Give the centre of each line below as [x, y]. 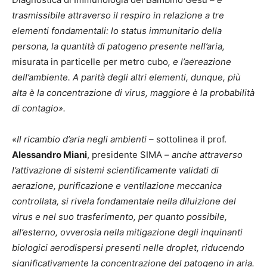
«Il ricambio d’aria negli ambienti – [84, 139]
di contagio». [39, 108]
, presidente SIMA [125, 155]
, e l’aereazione [200, 62]
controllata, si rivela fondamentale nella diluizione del [124, 201]
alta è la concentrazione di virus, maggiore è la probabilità [133, 93]
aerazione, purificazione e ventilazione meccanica [117, 186]
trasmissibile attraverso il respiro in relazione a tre [118, 15]
